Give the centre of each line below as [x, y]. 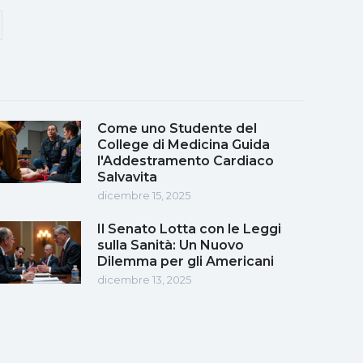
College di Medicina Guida [184, 144]
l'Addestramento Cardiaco [186, 160]
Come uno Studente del [177, 128]
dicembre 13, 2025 [144, 279]
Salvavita [127, 177]
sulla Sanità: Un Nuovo [171, 245]
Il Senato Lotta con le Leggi [189, 228]
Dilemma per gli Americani [186, 261]
